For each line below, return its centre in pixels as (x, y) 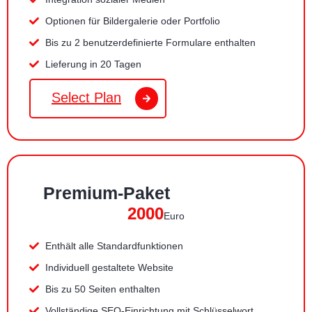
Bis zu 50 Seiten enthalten (102, 289)
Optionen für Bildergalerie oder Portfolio (132, 21)
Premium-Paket (107, 193)
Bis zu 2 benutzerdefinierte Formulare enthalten (150, 42)
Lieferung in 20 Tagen (93, 64)
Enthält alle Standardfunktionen (114, 245)
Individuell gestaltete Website (109, 267)
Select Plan (86, 97)
